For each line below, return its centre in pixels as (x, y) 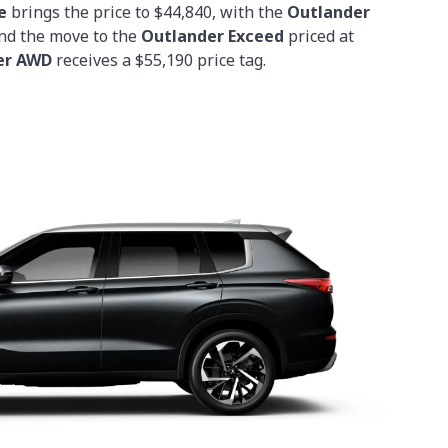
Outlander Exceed (214, 36)
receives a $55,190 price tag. (159, 60)
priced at (321, 36)
